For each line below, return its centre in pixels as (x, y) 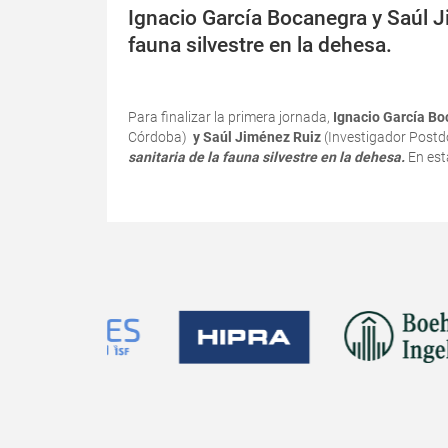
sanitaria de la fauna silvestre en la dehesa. (268, 157)
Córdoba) (157, 137)
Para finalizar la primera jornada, (230, 117)
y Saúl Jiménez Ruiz (255, 137)
